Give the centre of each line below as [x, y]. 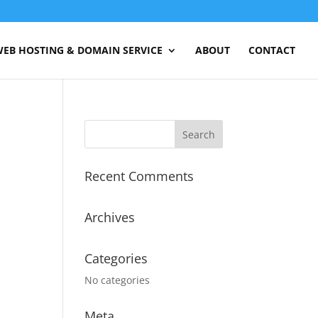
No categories [117, 280]
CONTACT [272, 50]
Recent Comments [139, 176]
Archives [110, 217]
